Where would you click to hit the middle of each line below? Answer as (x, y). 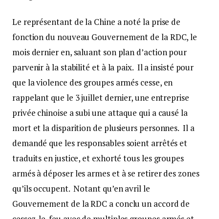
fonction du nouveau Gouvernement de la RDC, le (105, 37)
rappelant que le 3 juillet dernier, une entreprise (101, 97)
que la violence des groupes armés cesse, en (93, 82)
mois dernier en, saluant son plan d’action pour (100, 52)
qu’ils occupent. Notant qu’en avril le (81, 188)
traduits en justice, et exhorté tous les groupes (98, 158)
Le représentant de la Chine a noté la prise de (97, 22)
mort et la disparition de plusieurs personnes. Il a (103, 128)
